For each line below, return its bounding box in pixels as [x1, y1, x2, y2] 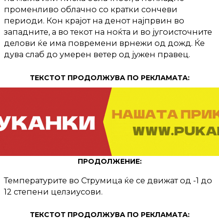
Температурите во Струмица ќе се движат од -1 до [4, 175, 212, 185]
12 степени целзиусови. [4, 186, 103, 197]
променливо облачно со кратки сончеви [4, 4, 177, 15]
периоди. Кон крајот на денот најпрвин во [4, 16, 184, 26]
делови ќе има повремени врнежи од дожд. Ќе [4, 38, 205, 48]
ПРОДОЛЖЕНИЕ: [77, 156, 142, 166]
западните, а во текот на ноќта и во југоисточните [4, 27, 212, 37]
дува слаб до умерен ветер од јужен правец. [4, 49, 190, 60]
